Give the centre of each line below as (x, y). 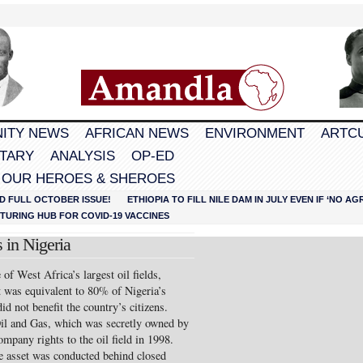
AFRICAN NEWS (137, 133)
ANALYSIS (83, 156)
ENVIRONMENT (255, 133)
